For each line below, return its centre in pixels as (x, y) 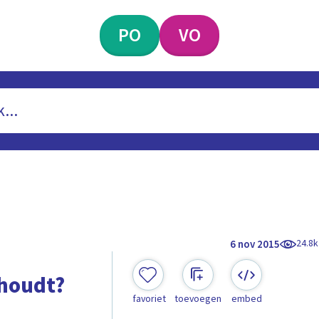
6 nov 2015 (255, 244)
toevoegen (198, 299)
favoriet (149, 299)
